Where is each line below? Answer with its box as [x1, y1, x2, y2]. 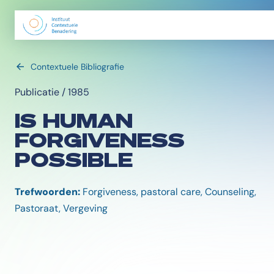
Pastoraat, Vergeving [15, 202, 108, 215]
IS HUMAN [15, 108, 133, 132]
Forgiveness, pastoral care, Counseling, [80, 185, 256, 198]
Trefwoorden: [15, 185, 80, 198]
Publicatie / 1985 [15, 86, 89, 98]
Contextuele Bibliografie [31, 61, 124, 72]
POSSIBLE [15, 147, 133, 171]
